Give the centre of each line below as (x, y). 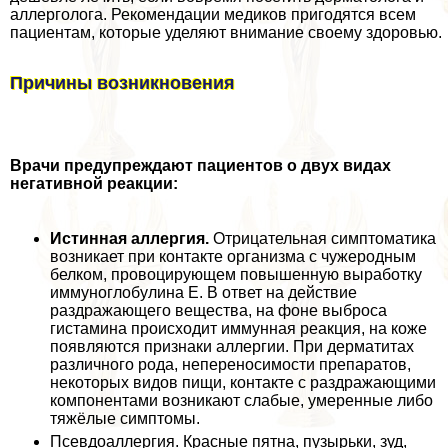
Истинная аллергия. (129, 238)
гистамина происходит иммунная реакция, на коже (238, 328)
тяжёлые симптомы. (125, 418)
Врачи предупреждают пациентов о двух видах (200, 165)
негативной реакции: (94, 183)
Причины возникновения (122, 82)
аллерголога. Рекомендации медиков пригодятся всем (213, 14)
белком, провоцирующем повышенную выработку (236, 274)
